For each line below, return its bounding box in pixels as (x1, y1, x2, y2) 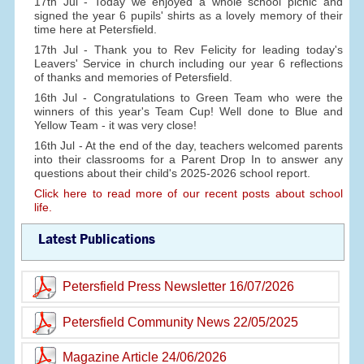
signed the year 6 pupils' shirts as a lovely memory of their (33, 8, 343, 22)
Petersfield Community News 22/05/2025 (63, 314, 299, 329)
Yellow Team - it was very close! (33, 118, 197, 132)
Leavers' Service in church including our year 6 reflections (33, 56, 343, 70)
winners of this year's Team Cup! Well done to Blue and (33, 104, 343, 118)
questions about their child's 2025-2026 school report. (33, 166, 310, 180)
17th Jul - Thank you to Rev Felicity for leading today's (33, 42, 343, 56)
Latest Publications (37, 230, 155, 248)
